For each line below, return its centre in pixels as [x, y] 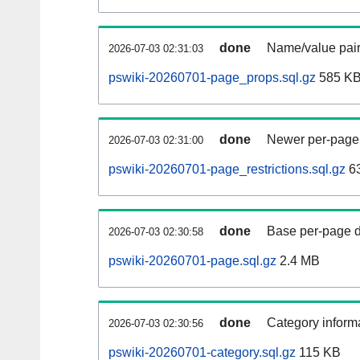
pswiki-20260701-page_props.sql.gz [212, 78]
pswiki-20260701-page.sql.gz [192, 261]
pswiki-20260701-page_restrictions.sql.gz [227, 170]
